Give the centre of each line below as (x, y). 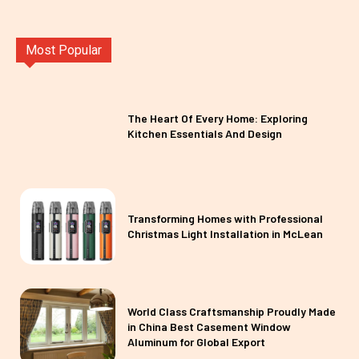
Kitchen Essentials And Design (205, 133)
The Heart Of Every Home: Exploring (218, 118)
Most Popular (64, 50)
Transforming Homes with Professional (226, 219)
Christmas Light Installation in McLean (226, 234)
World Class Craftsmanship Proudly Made (232, 312)
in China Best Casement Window (210, 327)
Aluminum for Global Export (197, 342)
